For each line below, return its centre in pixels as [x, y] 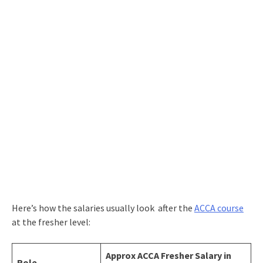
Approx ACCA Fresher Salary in [168, 255]
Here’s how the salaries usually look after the [103, 208]
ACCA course [219, 208]
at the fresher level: [51, 222]
